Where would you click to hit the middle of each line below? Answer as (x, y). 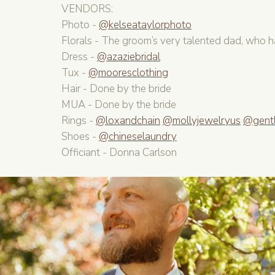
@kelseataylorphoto (145, 25)
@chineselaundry (138, 137)
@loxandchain (128, 121)
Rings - (79, 121)
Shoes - (80, 137)
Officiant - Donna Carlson (119, 153)
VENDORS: (87, 9)
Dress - (79, 57)
